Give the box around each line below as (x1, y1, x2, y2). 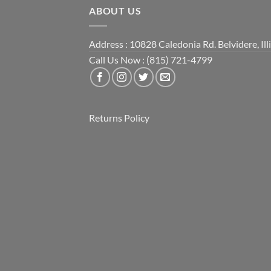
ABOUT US (89, 5, 142, 17)
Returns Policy (89, 111, 149, 123)
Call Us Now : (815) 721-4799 (89, 53, 212, 65)
